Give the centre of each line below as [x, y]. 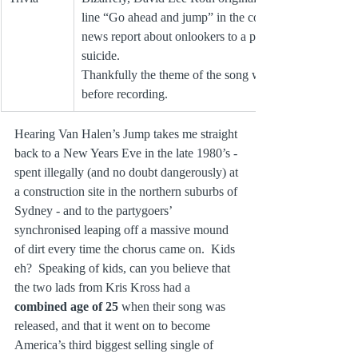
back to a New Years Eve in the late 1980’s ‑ [127, 153]
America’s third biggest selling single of [115, 344]
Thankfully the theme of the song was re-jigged [202, 74]
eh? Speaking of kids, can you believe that [124, 268]
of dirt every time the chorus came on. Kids [126, 249]
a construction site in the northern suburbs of [127, 191]
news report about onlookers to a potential [189, 36]
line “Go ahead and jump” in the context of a [196, 17]
